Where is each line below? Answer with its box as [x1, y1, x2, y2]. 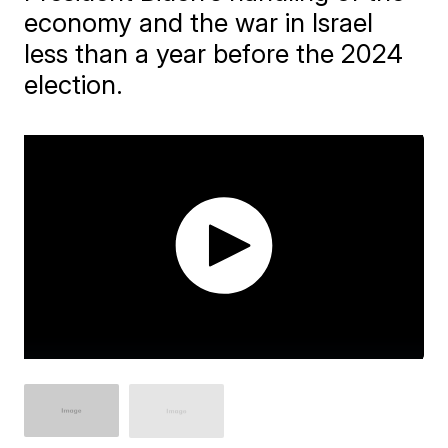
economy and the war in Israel [24, 7, 374, 38]
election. [24, 69, 124, 100]
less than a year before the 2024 [24, 38, 404, 69]
